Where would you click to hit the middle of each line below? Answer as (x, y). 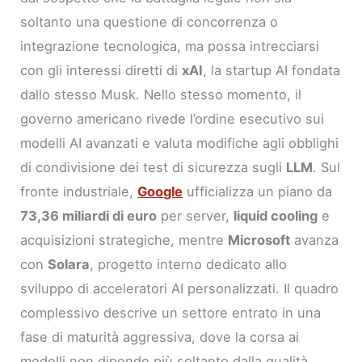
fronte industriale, (79, 191)
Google (160, 191)
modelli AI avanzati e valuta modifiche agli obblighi (180, 143)
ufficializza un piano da (258, 191)
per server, (196, 215)
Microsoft (259, 240)
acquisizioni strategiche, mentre (124, 240)
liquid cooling (276, 215)
